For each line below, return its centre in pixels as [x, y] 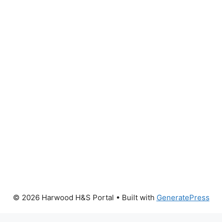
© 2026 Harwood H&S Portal [63, 197]
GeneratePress [183, 197]
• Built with [135, 197]
